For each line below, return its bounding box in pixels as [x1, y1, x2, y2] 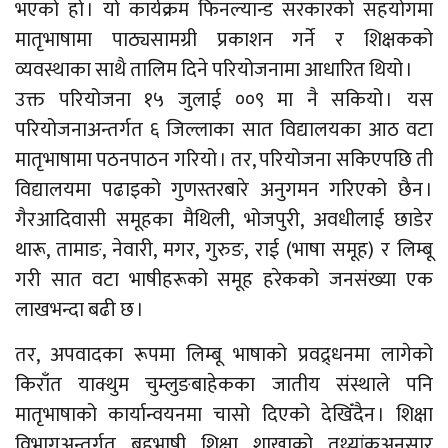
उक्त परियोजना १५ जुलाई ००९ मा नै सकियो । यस [15, 82, 433, 117]
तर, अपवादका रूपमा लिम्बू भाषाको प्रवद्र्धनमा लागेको [15, 337, 433, 372]
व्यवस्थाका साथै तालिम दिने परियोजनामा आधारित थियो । [15, 52, 413, 87]
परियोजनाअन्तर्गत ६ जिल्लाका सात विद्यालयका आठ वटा [15, 112, 433, 147]
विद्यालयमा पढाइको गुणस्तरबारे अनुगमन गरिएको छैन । [15, 172, 433, 207]
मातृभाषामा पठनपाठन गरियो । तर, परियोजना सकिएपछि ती [15, 142, 433, 177]
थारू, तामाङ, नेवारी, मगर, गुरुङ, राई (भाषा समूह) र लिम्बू [15, 232, 433, 267]
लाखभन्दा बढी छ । [15, 292, 144, 327]
